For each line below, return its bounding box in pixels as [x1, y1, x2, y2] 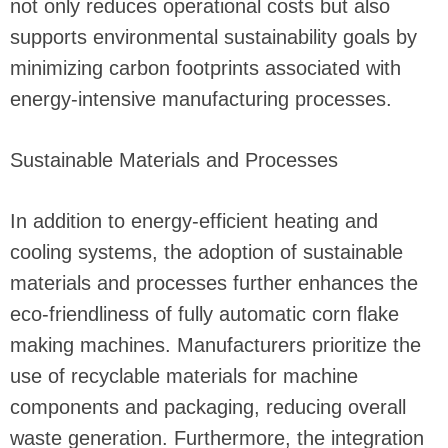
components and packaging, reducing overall [10, 396, 406, 419]
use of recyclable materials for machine [10, 365, 358, 388]
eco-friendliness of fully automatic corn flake [10, 303, 399, 326]
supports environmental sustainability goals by [10, 26, 417, 49]
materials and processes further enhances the [10, 272, 418, 295]
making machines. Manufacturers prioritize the [10, 334, 421, 357]
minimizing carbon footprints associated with [10, 57, 401, 80]
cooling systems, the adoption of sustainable [10, 241, 403, 264]
